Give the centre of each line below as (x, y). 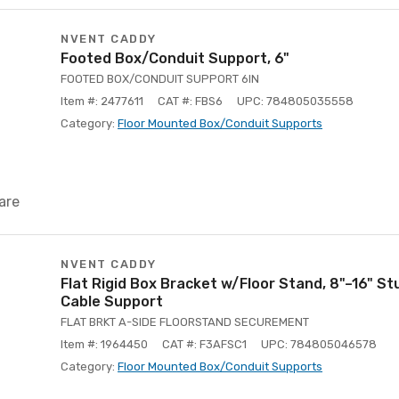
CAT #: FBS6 (190, 101)
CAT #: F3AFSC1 (204, 344)
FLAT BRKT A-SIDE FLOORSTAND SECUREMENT (185, 322)
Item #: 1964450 (104, 344)
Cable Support (112, 301)
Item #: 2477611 (102, 101)
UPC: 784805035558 (295, 101)
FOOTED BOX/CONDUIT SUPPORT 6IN (160, 79)
